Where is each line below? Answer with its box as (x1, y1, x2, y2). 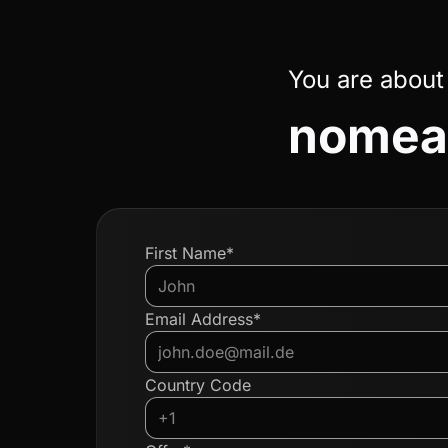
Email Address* (145, 309, 261, 329)
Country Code (145, 375, 251, 395)
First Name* (145, 243, 234, 263)
